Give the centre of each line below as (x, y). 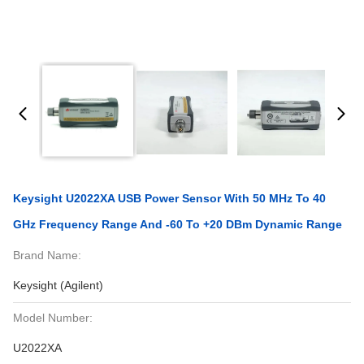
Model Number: (53, 318)
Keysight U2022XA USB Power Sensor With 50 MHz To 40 (169, 198)
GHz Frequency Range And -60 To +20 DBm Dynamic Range (178, 224)
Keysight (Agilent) (58, 285)
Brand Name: (47, 255)
